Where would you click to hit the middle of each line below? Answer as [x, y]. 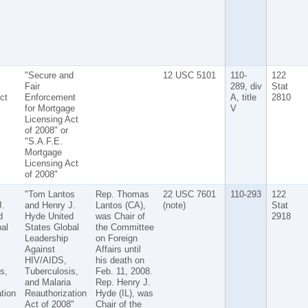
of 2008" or [46, 130]
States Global [52, 227]
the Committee [124, 227]
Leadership [46, 238]
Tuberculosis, [51, 271]
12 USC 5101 [189, 75]
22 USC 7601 [189, 194]
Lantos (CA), [120, 205]
